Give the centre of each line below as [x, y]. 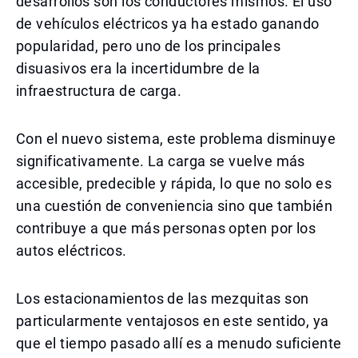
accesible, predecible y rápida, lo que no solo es [174, 183]
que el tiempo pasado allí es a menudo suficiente [179, 343]
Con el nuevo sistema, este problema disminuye [176, 139]
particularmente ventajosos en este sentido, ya [173, 321]
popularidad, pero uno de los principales [149, 46]
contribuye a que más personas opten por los [166, 228]
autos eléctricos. [72, 251]
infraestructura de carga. [99, 91]
